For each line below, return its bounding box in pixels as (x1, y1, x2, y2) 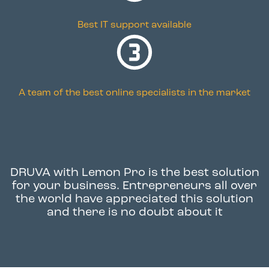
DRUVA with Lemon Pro (10, 167, 145, 179)
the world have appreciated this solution (16, 193, 253, 205)
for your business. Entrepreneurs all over (12, 180, 257, 192)
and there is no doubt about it (46, 207, 223, 219)
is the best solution (145, 167, 259, 179)
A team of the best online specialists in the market (19, 88, 250, 98)
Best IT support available (77, 20, 192, 30)
